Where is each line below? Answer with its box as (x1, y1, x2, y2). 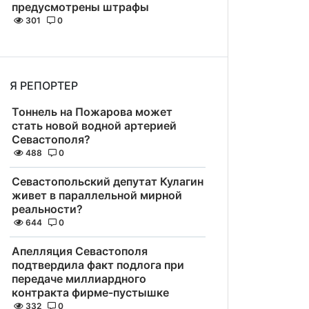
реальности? (12, 202, 83, 216)
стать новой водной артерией (12, 119, 177, 132)
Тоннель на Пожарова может (12, 105, 172, 119)
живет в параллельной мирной (12, 188, 182, 202)
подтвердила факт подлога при (12, 258, 184, 272)
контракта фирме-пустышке (12, 286, 169, 299)
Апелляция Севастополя (12, 244, 148, 258)
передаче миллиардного (12, 272, 146, 286)
